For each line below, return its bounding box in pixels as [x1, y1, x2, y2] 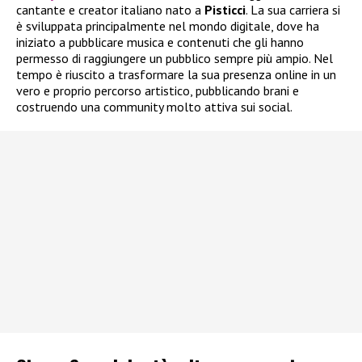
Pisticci [204, 2, 246, 19]
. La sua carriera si [246, 2, 340, 19]
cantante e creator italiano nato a [16, 2, 204, 19]
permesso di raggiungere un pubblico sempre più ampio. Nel [16, 50, 333, 67]
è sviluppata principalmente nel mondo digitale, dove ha [16, 18, 319, 35]
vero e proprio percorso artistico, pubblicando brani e [16, 82, 299, 99]
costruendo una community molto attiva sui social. [16, 99, 293, 116]
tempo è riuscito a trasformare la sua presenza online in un [16, 66, 336, 83]
